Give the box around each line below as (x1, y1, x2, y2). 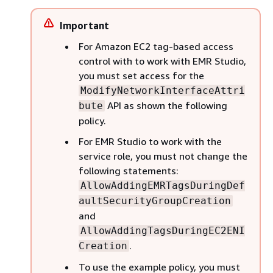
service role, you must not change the (79, 150, 247, 162)
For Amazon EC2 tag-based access (79, 40, 233, 52)
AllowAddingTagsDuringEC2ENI (80, 225, 245, 236)
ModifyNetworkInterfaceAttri (80, 85, 245, 96)
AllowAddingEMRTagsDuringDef (80, 180, 245, 191)
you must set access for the (79, 69, 204, 82)
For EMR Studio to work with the (79, 135, 222, 147)
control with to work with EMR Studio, (79, 55, 246, 67)
